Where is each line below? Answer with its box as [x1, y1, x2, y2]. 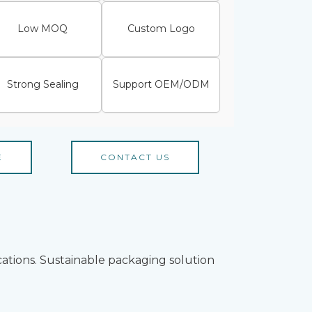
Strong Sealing [6, 78, 79, 91]
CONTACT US [100, 151, 170, 162]
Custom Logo [127, 22, 195, 36]
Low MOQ [17, 22, 68, 36]
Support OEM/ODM [112, 78, 210, 91]
